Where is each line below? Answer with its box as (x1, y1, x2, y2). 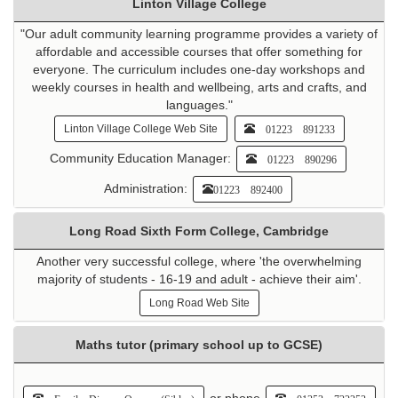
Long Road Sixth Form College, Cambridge (69, 224, 329, 239)
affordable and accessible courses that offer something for (36, 44, 362, 60)
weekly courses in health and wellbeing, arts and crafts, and (31, 80, 367, 95)
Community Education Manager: (50, 150, 235, 165)
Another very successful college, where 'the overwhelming (36, 254, 362, 269)
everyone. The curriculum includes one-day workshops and (33, 62, 365, 77)
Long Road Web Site (148, 297, 250, 310)
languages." (165, 98, 233, 113)
